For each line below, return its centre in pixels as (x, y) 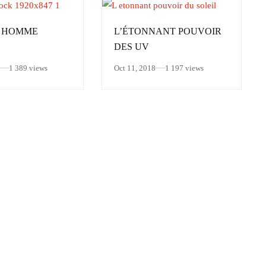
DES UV (132, 47)
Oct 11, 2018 (135, 68)
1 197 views (184, 68)
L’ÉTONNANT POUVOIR (168, 31)
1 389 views (28, 68)
